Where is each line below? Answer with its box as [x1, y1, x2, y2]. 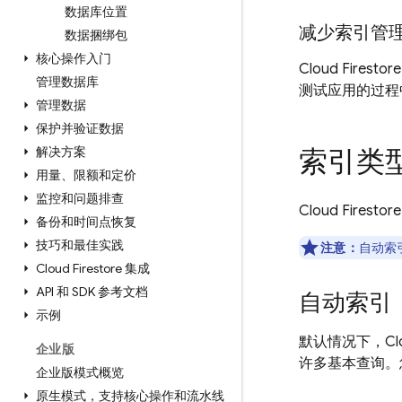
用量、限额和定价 [36, 167, 136, 183]
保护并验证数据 [36, 120, 124, 136]
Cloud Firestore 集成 [36, 260, 150, 276]
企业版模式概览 [36, 364, 124, 380]
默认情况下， [299, 333, 385, 351]
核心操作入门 [36, 50, 111, 66]
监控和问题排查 [36, 190, 124, 206]
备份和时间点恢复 [36, 214, 136, 230]
